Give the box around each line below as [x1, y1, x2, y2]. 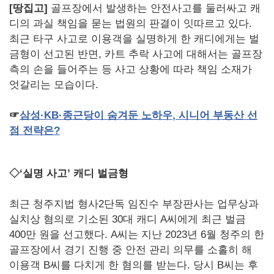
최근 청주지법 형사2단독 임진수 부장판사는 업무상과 [9, 198, 259, 210]
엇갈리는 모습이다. [9, 78, 98, 91]
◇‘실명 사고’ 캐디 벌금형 [9, 167, 128, 179]
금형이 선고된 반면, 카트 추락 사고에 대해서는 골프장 [9, 48, 262, 60]
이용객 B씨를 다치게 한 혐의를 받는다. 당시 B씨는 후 [9, 259, 258, 271]
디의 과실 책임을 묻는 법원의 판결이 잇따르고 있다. [9, 17, 252, 29]
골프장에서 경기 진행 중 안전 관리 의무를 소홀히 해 [9, 243, 252, 256]
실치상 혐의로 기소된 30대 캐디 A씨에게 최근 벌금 [9, 213, 246, 225]
